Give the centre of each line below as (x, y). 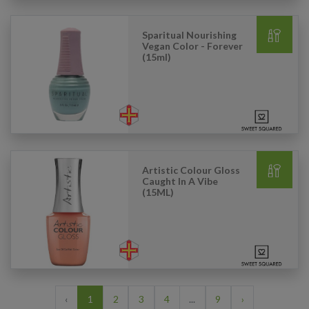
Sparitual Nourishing (189, 35)
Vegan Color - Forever (192, 46)
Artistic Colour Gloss (191, 170)
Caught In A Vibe (180, 181)
